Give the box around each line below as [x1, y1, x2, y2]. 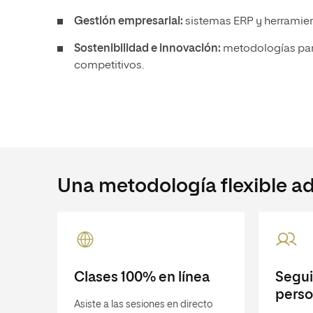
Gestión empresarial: [74, 16, 185, 27]
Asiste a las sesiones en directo [74, 300, 212, 310]
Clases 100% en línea [74, 270, 210, 284]
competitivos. [74, 60, 144, 71]
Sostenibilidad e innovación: [74, 43, 223, 54]
